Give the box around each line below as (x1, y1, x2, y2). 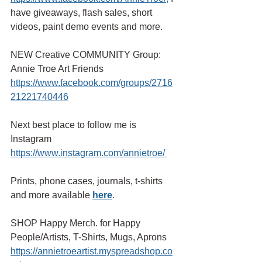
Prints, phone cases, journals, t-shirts (11, 175, 165, 186)
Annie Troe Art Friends (11, 63, 106, 74)
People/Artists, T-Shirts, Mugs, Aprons (11, 232, 169, 242)
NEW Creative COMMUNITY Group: (11, 49, 163, 60)
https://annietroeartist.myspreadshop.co (11, 246, 173, 256)
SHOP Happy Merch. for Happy (11, 218, 143, 228)
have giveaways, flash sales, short (11, 7, 154, 18)
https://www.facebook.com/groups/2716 (11, 77, 173, 88)
